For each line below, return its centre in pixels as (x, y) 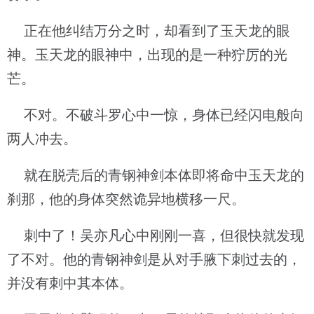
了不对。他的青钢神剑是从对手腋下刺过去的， (154, 259)
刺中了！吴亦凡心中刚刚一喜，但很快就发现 (156, 235)
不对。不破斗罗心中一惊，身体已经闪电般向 (156, 115)
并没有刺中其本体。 (70, 283)
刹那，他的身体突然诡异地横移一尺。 (126, 199)
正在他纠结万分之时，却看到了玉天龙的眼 (149, 31)
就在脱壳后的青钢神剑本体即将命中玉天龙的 (156, 175)
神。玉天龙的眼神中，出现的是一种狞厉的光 (147, 55)
